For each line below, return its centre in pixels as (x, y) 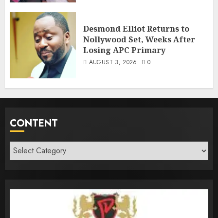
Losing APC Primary (124, 50)
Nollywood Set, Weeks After (139, 39)
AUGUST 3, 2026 (113, 62)
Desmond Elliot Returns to (136, 28)
